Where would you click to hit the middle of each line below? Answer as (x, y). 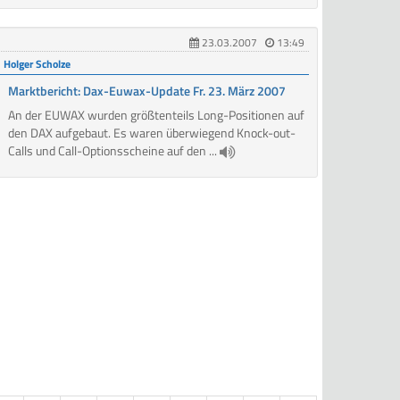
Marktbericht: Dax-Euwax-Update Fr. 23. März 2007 (147, 91)
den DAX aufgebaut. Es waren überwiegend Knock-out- (152, 133)
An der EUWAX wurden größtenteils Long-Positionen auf (157, 115)
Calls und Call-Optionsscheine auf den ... (114, 151)
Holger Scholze (37, 65)
